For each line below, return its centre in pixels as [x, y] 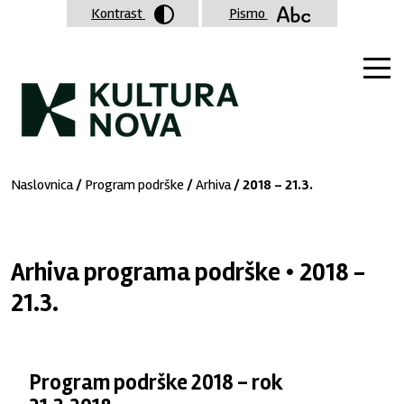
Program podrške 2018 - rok [156, 383]
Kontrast [118, 14]
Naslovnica [42, 185]
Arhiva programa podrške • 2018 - [188, 272]
